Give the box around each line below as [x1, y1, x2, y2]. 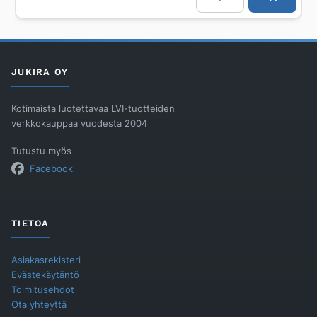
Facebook [30, 163, 73, 175]
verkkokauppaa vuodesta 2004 [11, 118, 147, 129]
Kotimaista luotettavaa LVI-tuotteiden [11, 103, 175, 115]
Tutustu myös [11, 146, 71, 157]
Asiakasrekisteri [11, 254, 81, 265]
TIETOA [11, 217, 50, 229]
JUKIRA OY [11, 67, 69, 78]
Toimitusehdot [11, 284, 74, 295]
